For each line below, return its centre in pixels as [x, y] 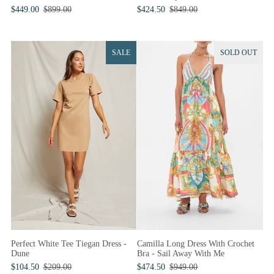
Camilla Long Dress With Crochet [196, 243]
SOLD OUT [238, 53]
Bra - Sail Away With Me [181, 253]
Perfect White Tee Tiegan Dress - [68, 243]
